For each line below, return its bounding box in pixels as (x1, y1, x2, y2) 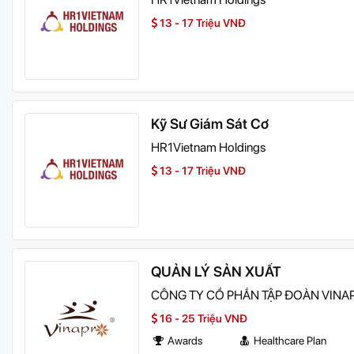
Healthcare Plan (254, 334, 326, 347)
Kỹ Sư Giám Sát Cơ (151, 115, 269, 132)
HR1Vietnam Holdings (151, 140, 265, 155)
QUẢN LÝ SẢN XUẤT (151, 263, 281, 280)
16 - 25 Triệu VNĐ (157, 312, 247, 325)
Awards (168, 334, 203, 347)
